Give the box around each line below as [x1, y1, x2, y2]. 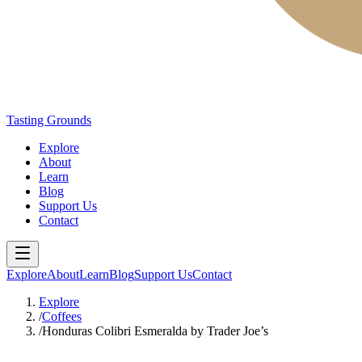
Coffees [42, 309, 82, 323]
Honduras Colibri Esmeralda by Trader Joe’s [42, 324, 268, 338]
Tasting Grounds [6, 113, 91, 127]
